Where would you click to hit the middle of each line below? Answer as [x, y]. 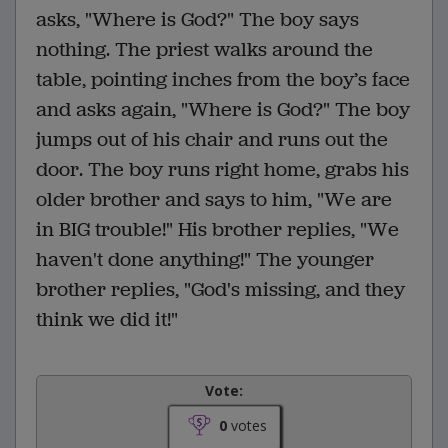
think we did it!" [107, 319]
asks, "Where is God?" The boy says [197, 19]
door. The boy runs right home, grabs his [222, 169]
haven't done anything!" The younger [205, 259]
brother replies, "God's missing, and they [220, 289]
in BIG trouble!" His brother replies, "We [217, 229]
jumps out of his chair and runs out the [212, 139]
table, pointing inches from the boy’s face [223, 79]
